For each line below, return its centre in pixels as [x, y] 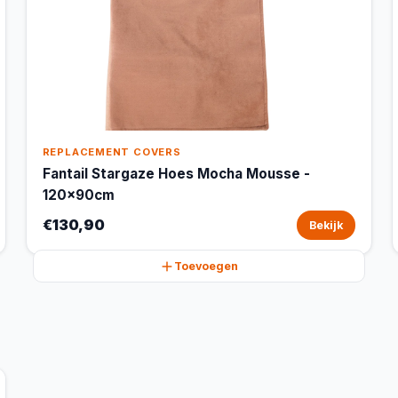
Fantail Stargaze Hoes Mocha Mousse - [176, 174]
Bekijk [326, 225]
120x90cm [78, 195]
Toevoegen [206, 266]
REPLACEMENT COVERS [111, 152]
